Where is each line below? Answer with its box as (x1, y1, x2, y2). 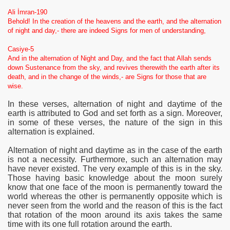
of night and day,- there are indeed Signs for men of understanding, (8, 27, 206, 35)
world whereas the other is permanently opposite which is (8, 192, 222, 201)
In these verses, (8, 100, 73, 109)
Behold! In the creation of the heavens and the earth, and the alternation (8, 17, 221, 26)
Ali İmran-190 (8, 8, 47, 16)
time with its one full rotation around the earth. (8, 220, 172, 229)
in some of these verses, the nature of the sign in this (8, 118, 222, 127)
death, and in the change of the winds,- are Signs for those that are (8, 73, 206, 81)
